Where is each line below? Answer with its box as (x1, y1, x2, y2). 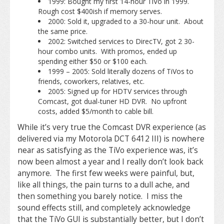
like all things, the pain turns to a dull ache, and (17, 179, 189, 190)
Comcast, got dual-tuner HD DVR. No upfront (37, 96, 187, 106)
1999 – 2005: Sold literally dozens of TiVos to (47, 66, 193, 76)
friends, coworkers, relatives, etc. (37, 76, 144, 86)
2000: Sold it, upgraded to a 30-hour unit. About (47, 16, 203, 26)
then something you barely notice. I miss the (17, 191, 182, 201)
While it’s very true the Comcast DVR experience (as (17, 122, 206, 132)
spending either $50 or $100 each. (37, 56, 149, 66)
